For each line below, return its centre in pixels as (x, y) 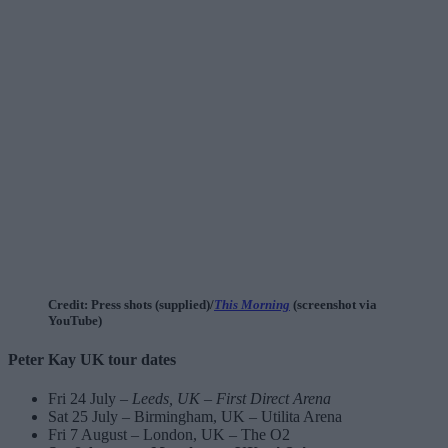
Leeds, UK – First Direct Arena (231, 399)
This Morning (252, 305)
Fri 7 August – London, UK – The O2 (169, 435)
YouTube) (75, 321)
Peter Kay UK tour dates (92, 359)
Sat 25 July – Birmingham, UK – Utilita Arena (195, 417)
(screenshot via (333, 305)
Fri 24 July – (90, 399)
